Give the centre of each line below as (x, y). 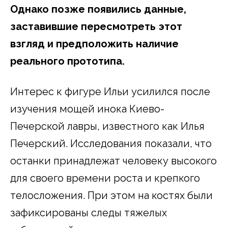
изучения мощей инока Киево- (87, 109)
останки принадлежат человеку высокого (113, 161)
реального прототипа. (67, 61)
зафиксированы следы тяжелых (89, 213)
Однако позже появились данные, (98, 9)
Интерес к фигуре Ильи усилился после (110, 92)
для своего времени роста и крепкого (105, 178)
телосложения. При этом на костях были (111, 196)
